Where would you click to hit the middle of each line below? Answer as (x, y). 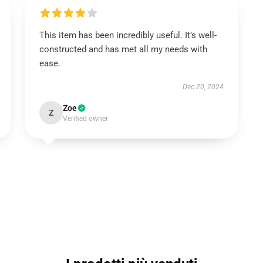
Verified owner (85, 119)
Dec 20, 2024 (203, 87)
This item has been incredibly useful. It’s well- (128, 35)
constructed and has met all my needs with (123, 49)
